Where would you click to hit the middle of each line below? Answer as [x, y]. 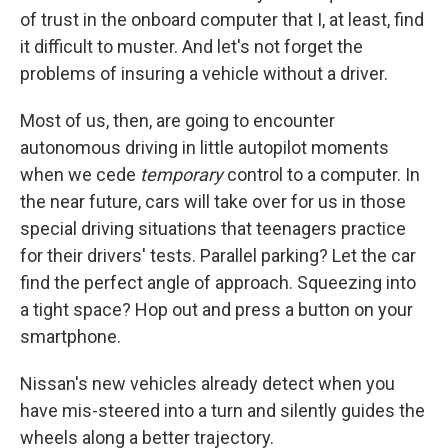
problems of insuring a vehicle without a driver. [204, 73]
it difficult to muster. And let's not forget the [191, 46]
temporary [181, 174]
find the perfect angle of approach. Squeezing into [218, 282]
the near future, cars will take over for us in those [213, 201]
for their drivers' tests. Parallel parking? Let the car [218, 255]
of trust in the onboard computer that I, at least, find [222, 19]
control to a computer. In [321, 174]
